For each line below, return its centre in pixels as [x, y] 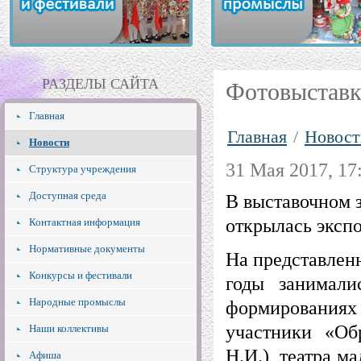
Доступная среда [68, 195]
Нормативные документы [87, 249]
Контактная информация [85, 222]
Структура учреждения [83, 169]
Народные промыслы [77, 302]
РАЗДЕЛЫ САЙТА [101, 84]
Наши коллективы [69, 328]
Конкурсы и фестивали [81, 275]
